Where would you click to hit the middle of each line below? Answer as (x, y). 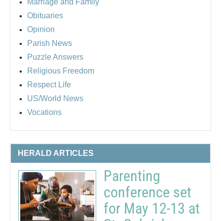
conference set (147, 192)
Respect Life (49, 84)
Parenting (132, 176)
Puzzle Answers (55, 57)
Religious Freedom (61, 71)
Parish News (50, 43)
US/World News (55, 98)
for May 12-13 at (152, 208)
